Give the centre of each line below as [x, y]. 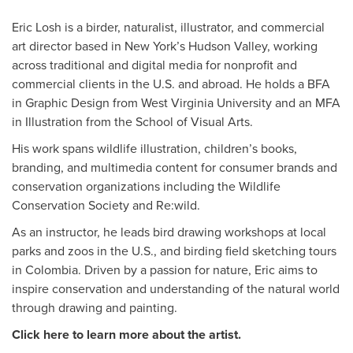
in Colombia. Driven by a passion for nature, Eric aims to [165, 269]
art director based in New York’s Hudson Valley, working [165, 46]
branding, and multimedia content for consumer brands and [175, 167]
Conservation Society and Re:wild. [106, 205]
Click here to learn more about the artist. [126, 334]
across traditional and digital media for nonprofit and [154, 65]
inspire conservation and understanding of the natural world [176, 288]
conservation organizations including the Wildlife [146, 186]
